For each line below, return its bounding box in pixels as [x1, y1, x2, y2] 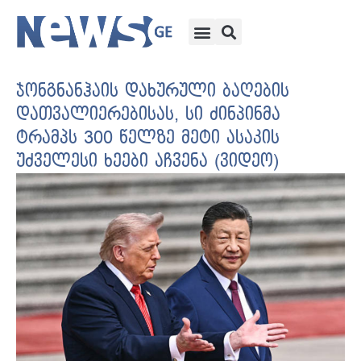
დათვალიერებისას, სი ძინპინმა [16, 105, 280, 125]
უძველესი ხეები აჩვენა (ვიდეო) [16, 151, 279, 172]
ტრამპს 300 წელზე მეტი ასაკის [16, 128, 280, 148]
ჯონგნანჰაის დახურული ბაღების [16, 81, 289, 102]
